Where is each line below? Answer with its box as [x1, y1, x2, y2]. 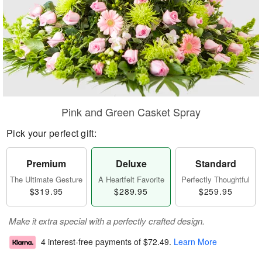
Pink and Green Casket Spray [61, 104, 201, 119]
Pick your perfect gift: [6, 126, 96, 140]
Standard [195, 157, 236, 170]
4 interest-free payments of [41, 236, 143, 248]
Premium [26, 157, 67, 170]
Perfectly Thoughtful [181, 174, 250, 185]
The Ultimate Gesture [10, 174, 83, 185]
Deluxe [115, 157, 147, 170]
